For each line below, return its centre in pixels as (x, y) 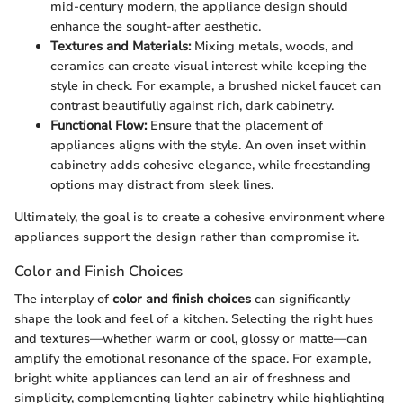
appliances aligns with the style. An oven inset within (208, 145)
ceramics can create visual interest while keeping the (209, 66)
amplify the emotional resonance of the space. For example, (193, 358)
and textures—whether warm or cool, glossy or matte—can (191, 338)
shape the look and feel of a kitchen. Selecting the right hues (194, 318)
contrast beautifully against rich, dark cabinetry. (192, 105)
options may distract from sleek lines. (162, 184)
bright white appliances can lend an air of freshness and (183, 378)
